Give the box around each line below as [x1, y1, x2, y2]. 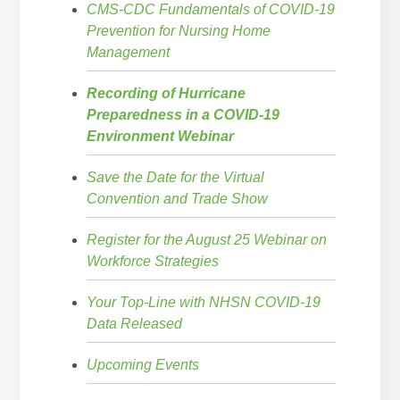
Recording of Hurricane [87, 85, 246, 101]
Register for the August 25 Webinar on [87, 231, 328, 247]
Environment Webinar [87, 128, 235, 144]
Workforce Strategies [87, 253, 220, 269]
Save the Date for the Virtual [87, 169, 265, 185]
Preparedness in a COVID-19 [87, 106, 280, 122]
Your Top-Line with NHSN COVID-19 [87, 294, 321, 310]
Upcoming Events [87, 356, 200, 372]
